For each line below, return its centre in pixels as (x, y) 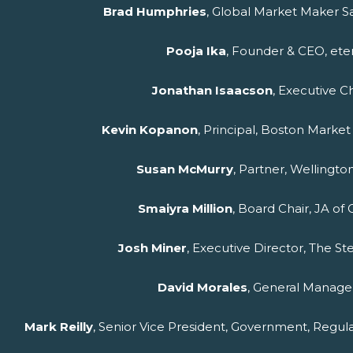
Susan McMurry (185, 169)
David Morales (202, 288)
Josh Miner (152, 248)
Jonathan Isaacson (212, 91)
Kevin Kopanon (150, 130)
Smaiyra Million (185, 209)
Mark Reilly (59, 327)
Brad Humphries (154, 12)
